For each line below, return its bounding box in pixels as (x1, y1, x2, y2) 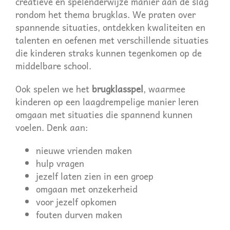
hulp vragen (35, 156, 84, 170)
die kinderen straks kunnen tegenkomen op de (15, 46, 202, 60)
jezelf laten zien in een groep (35, 169, 154, 183)
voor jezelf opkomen (35, 195, 117, 209)
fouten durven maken (35, 207, 122, 222)
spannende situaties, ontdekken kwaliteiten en (15, 20, 205, 34)
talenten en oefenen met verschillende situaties (15, 33, 208, 47)
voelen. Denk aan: (15, 120, 88, 135)
